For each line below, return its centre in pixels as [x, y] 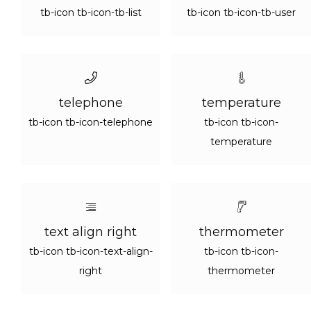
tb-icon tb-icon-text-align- [91, 251]
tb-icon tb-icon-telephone [91, 122]
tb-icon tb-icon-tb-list [91, 12]
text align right [91, 232]
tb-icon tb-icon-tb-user [241, 12]
